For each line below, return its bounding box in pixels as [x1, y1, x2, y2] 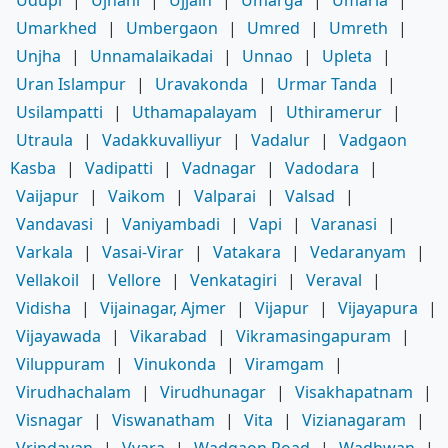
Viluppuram [16, 352, 105, 375]
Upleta [322, 44, 372, 67]
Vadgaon [339, 128, 407, 151]
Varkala [16, 240, 73, 263]
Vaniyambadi [122, 212, 220, 235]
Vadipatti [85, 156, 153, 179]
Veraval [306, 268, 362, 291]
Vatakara [213, 240, 281, 263]
